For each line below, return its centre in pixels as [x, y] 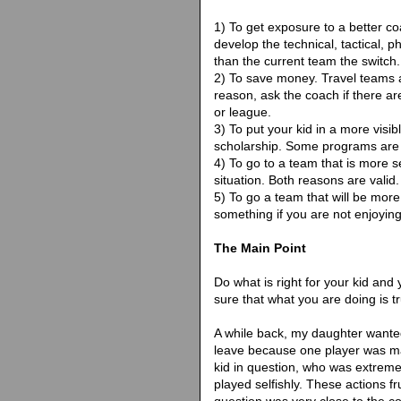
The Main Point [260, 247]
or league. [243, 111]
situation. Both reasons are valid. [307, 179]
